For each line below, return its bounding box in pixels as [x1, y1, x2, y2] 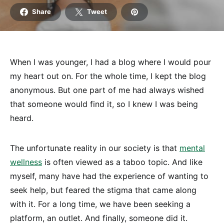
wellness [10, 156, 42, 167]
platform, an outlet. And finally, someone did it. [10, 212, 187, 223]
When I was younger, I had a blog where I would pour [10, 56, 211, 67]
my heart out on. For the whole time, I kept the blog [10, 70, 206, 81]
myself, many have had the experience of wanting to [10, 170, 208, 181]
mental [179, 142, 205, 153]
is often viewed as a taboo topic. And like [42, 156, 202, 167]
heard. [10, 112, 33, 123]
